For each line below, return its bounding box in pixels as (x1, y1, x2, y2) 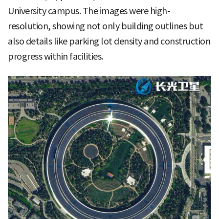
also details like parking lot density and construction (8, 35, 210, 47)
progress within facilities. (8, 50, 103, 62)
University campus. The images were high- (8, 5, 170, 17)
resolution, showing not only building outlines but (8, 20, 203, 32)
